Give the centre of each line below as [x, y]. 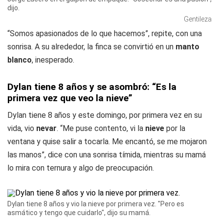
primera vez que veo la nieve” [70, 98]
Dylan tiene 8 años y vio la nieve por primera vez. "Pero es [96, 204]
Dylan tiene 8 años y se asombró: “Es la [92, 87]
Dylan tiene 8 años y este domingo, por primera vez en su [105, 115]
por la [175, 128]
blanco [20, 60]
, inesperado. [53, 60]
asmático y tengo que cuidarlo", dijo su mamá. [79, 213]
